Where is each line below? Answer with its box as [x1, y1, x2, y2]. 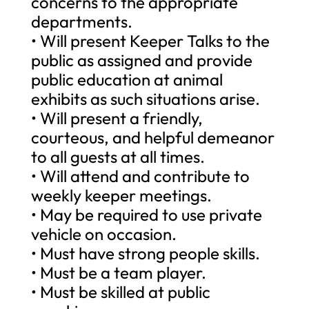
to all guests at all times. [30, 146, 205, 167]
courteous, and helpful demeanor [30, 126, 275, 148]
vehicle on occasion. [30, 223, 177, 244]
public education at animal [30, 68, 223, 90]
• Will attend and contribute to [30, 165, 250, 186]
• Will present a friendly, [30, 107, 203, 128]
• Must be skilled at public [30, 281, 210, 302]
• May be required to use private [30, 203, 262, 225]
